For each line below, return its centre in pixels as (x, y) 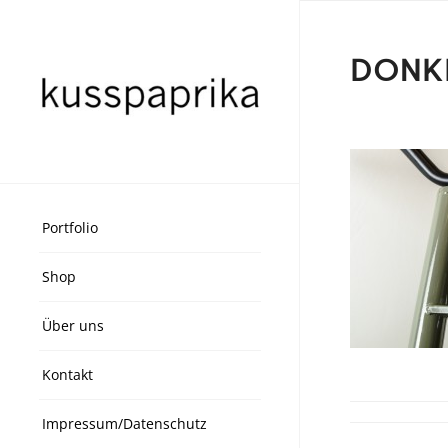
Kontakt (67, 374)
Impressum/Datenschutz (124, 423)
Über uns (73, 325)
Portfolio (70, 227)
